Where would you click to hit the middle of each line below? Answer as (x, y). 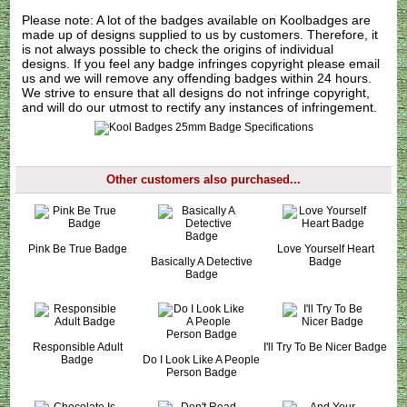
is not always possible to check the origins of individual (178, 49)
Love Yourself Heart (325, 248)
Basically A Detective (201, 261)
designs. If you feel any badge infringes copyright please (186, 63)
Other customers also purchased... (203, 180)
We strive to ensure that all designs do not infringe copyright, (196, 92)
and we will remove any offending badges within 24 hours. (204, 78)
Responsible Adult (77, 347)
